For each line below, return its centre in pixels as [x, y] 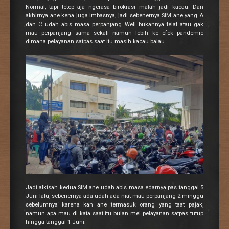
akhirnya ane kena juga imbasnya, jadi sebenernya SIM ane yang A [114, 16]
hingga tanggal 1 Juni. [56, 222]
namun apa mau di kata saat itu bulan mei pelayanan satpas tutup [114, 213]
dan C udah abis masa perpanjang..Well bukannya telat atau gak [114, 25]
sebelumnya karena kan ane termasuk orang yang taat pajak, [114, 204]
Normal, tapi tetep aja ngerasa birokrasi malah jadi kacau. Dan [114, 7]
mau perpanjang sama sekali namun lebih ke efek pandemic [114, 33]
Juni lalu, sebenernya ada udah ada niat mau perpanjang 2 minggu [114, 196]
